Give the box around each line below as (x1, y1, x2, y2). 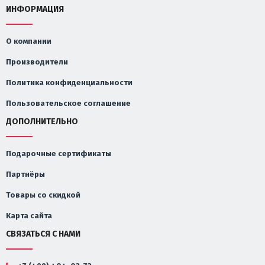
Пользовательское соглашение (6, 99, 131, 108)
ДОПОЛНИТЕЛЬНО (6, 117, 78, 127)
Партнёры (6, 170, 45, 179)
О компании (6, 37, 51, 46)
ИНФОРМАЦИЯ (6, 4, 64, 15)
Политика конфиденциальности (6, 78, 132, 88)
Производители (6, 57, 68, 67)
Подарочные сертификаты (6, 149, 111, 159)
